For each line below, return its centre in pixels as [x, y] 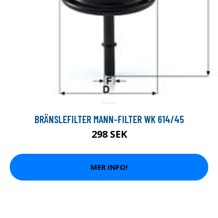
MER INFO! [109, 167]
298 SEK [109, 134]
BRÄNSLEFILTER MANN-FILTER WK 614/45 [109, 119]
